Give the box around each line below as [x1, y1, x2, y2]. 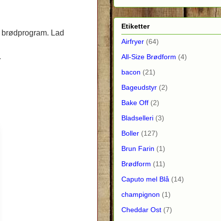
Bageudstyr [121, 83, 157, 91]
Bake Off [121, 98, 148, 107]
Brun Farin [121, 144, 154, 152]
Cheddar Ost [121, 205, 161, 214]
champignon [121, 190, 160, 198]
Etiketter [121, 22, 149, 30]
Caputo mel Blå [121, 175, 169, 183]
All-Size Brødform [121, 52, 176, 61]
